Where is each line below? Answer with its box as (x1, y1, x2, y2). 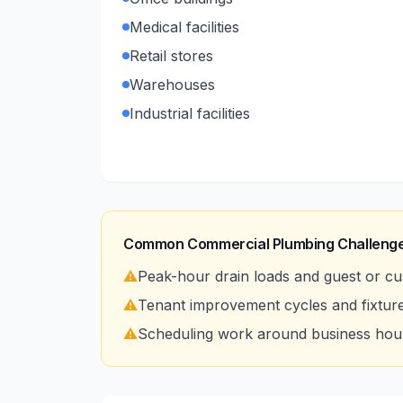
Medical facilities (130, 18, 239, 36)
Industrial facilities (130, 104, 250, 122)
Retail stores (130, 47, 213, 65)
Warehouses (130, 76, 215, 94)
